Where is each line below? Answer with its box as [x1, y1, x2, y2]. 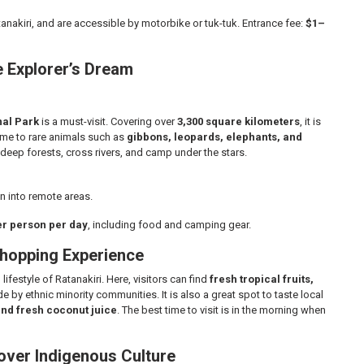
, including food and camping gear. [88, 219, 251, 231]
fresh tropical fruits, [210, 273, 314, 285]
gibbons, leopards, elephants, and [127, 131, 302, 143]
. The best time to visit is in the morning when [117, 304, 326, 316]
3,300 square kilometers [177, 115, 300, 128]
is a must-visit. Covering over [39, 115, 177, 128]
